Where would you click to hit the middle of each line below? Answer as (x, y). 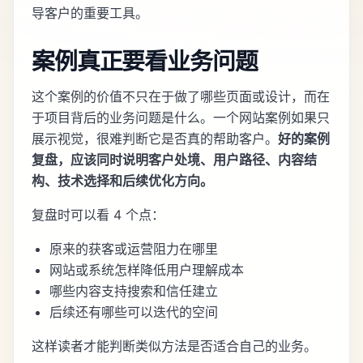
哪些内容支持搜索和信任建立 (134, 291)
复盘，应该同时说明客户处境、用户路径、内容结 (174, 160)
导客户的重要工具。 (90, 13)
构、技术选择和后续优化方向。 (122, 181)
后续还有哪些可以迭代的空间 (134, 312)
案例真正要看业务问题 (145, 62)
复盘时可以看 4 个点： (98, 215)
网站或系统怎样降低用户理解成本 (147, 270)
